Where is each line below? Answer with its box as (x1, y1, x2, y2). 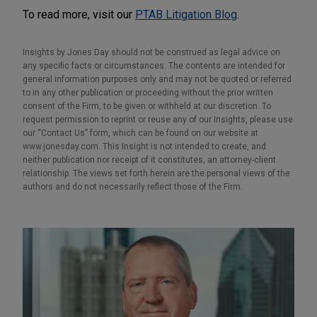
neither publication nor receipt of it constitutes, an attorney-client (23, 154, 276, 165)
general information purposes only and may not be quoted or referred (23, 74, 292, 84)
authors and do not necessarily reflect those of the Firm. (23, 181, 243, 192)
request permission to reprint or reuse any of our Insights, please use (23, 114, 293, 125)
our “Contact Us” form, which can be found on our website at (23, 127, 258, 138)
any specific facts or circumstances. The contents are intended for (23, 60, 285, 71)
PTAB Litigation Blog (135, 7, 237, 21)
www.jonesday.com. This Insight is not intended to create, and (23, 141, 266, 151)
